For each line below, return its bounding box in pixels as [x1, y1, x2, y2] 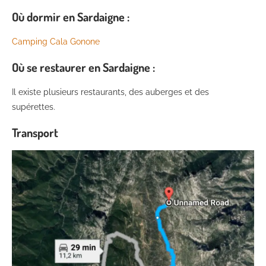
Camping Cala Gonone [12, 36, 100, 46]
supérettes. [12, 102, 55, 112]
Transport [12, 124, 58, 140]
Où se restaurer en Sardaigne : [12, 59, 155, 75]
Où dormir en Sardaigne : [12, 8, 129, 24]
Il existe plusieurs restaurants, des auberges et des [12, 87, 209, 97]
